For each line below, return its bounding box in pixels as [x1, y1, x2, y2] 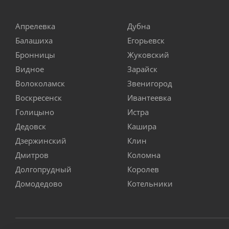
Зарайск [127, 64, 157, 75]
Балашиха [15, 35, 53, 46]
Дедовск [15, 121, 46, 132]
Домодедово [15, 178, 62, 189]
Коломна [127, 150, 161, 161]
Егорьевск [127, 35, 165, 46]
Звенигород [127, 78, 172, 89]
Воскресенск [15, 93, 62, 103]
